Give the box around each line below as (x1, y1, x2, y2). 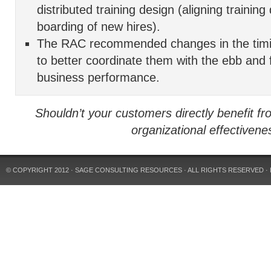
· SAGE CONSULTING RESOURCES (71, 166, 182, 174)
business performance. (37, 71, 160, 84)
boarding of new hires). (37, 20, 160, 33)
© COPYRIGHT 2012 (6, 166, 71, 174)
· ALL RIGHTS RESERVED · (182, 166, 270, 174)
